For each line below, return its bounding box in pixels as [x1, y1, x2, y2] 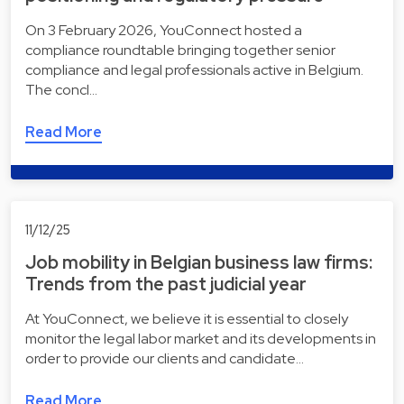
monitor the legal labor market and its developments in [25, 328, 376, 348]
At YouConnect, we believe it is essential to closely [25, 308, 348, 328]
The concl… [25, 80, 97, 100]
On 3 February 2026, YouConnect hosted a [25, 21, 302, 41]
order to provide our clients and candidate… [25, 348, 304, 368]
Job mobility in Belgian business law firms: [25, 250, 372, 274]
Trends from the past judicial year [25, 271, 307, 296]
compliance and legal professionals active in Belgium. [25, 60, 363, 80]
